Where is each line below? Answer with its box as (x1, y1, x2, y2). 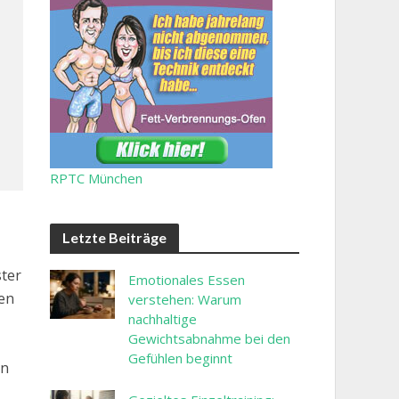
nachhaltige (128, 310, 197, 328)
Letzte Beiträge (61, 229, 167, 246)
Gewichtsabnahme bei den (128, 330, 290, 347)
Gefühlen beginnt (128, 349, 232, 367)
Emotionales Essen (128, 271, 245, 289)
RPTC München (49, 169, 142, 187)
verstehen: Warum (128, 290, 241, 308)
